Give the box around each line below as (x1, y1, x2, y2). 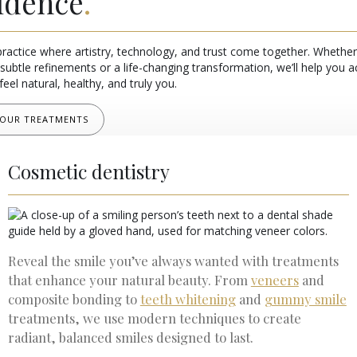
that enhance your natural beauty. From (7, 270, 251, 288)
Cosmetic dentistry (7, 158, 170, 184)
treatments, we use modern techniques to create (7, 308, 301, 327)
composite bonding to (7, 289, 140, 308)
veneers (250, 270, 299, 288)
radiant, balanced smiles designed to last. (7, 328, 253, 346)
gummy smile (264, 289, 347, 308)
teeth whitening (139, 289, 236, 308)
